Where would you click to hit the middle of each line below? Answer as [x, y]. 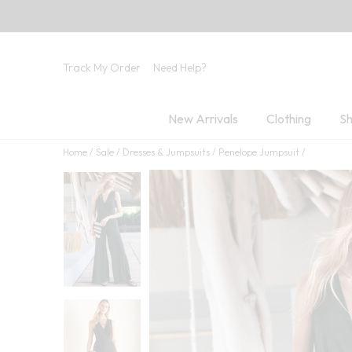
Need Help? [180, 67]
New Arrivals [203, 118]
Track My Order [102, 67]
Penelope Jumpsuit [259, 152]
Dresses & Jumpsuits [166, 152]
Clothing [288, 118]
